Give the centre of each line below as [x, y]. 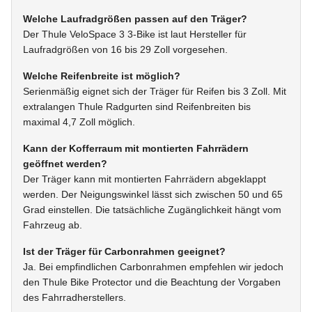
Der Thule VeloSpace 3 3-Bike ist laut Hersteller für [135, 34]
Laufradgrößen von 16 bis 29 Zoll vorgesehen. [125, 50]
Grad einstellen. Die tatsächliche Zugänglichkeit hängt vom [152, 210]
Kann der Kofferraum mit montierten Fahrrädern [136, 149]
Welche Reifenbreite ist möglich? [102, 76]
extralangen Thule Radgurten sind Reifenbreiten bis [137, 107]
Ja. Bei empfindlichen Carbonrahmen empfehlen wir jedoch [153, 267]
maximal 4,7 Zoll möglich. [79, 122]
